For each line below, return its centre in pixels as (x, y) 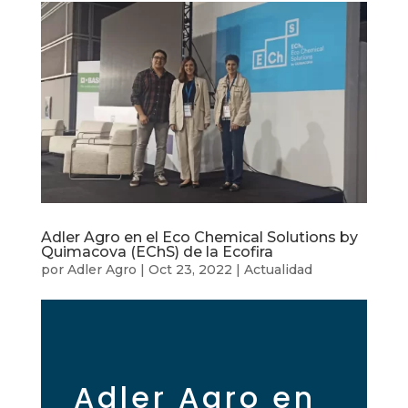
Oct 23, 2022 (190, 270)
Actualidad (278, 270)
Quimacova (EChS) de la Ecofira (157, 252)
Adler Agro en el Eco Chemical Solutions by (199, 238)
